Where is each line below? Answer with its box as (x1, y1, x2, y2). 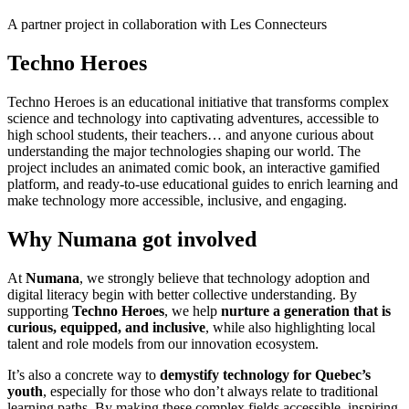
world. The (293, 143, 361, 160)
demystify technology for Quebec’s (160, 366, 371, 383)
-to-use (120, 176, 163, 193)
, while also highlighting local (205, 319, 375, 335)
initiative (194, 94, 251, 110)
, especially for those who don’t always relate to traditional (43, 383, 378, 399)
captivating (171, 110, 234, 127)
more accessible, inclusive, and (106, 193, 290, 209)
